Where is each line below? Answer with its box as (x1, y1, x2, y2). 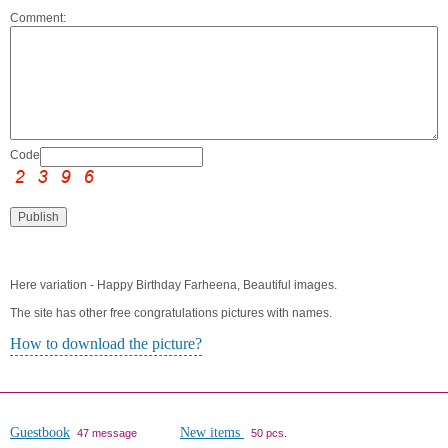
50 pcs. (251, 427, 287, 440)
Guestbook (10, 425, 70, 441)
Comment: (10, 11, 66, 26)
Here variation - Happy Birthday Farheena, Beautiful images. (10, 278, 337, 293)
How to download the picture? (10, 335, 202, 353)
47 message (77, 427, 137, 440)
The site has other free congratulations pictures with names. (10, 306, 332, 321)
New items (180, 425, 244, 441)
